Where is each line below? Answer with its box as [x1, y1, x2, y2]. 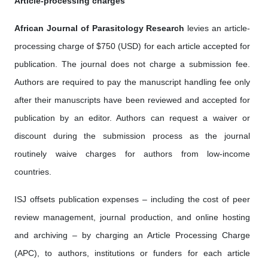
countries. [14, 167, 51, 176]
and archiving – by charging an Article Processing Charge [14, 230, 250, 240]
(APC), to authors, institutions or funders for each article [14, 248, 250, 258]
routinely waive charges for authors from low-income [14, 149, 250, 159]
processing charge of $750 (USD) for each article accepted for [14, 41, 250, 51]
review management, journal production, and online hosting [14, 212, 250, 222]
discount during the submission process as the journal [14, 131, 250, 141]
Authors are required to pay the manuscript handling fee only [14, 77, 250, 87]
